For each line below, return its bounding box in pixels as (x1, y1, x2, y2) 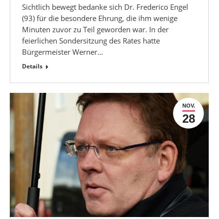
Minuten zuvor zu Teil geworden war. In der (22, 24, 169, 34)
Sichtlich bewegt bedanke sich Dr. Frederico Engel (22, 1, 188, 12)
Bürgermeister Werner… (22, 46, 103, 57)
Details (22, 62, 43, 70)
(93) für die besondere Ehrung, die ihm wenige (22, 13, 177, 23)
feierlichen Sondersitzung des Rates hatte (22, 35, 160, 45)
